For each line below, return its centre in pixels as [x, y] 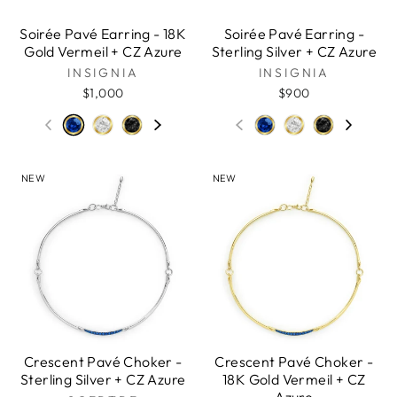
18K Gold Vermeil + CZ [294, 380]
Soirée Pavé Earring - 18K [103, 33]
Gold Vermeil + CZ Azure [103, 51]
